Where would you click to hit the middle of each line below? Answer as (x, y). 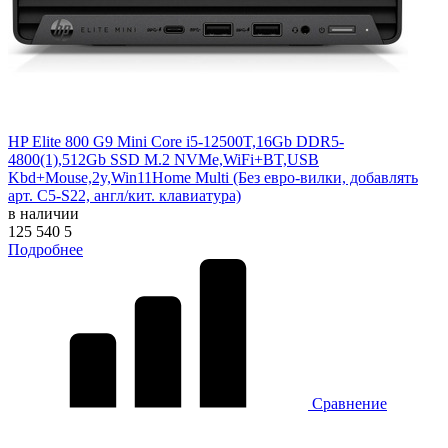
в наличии (43, 213)
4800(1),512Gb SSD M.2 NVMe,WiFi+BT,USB (163, 159)
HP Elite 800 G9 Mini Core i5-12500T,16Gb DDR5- (176, 141)
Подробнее (45, 249)
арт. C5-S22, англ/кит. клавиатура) (124, 195)
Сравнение (347, 403)
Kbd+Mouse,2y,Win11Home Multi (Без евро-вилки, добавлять (213, 177)
